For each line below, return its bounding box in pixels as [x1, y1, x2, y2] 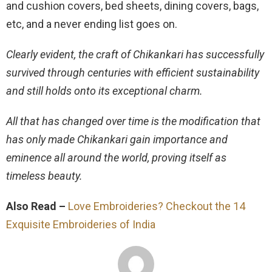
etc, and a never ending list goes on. [6, 17, 177, 30]
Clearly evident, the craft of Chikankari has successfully [6, 47, 264, 61]
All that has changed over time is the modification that [6, 114, 260, 127]
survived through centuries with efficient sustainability [6, 66, 259, 79]
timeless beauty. [6, 169, 83, 182]
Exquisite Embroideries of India [6, 217, 155, 231]
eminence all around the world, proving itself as [6, 151, 226, 164]
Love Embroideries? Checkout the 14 [68, 199, 245, 212]
